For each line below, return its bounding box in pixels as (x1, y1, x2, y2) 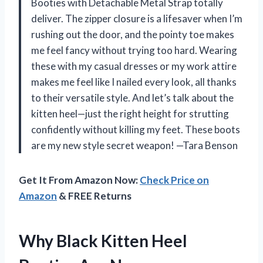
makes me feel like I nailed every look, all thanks (31, 75, 237, 88)
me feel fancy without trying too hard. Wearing (31, 43, 237, 56)
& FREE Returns (57, 189, 131, 202)
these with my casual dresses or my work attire (31, 59, 237, 72)
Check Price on (140, 173, 209, 186)
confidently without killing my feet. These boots (31, 123, 240, 136)
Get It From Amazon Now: (19, 173, 140, 186)
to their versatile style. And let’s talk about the (31, 91, 234, 104)
